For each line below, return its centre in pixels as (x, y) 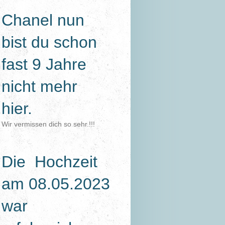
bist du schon (49, 42)
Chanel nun (43, 20)
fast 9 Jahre (44, 64)
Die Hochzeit (50, 161)
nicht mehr (40, 86)
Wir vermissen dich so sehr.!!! (48, 124)
